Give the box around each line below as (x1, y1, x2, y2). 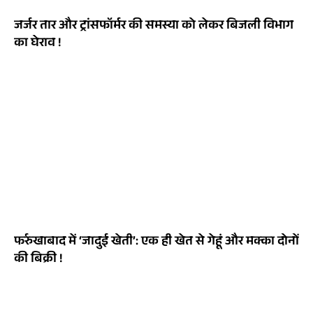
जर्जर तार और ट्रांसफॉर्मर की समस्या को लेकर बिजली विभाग (14, 16, 293, 38)
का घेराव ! (14, 34, 61, 55)
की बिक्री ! (14, 249, 62, 271)
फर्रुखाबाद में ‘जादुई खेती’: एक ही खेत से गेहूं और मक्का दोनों (14, 232, 299, 254)
